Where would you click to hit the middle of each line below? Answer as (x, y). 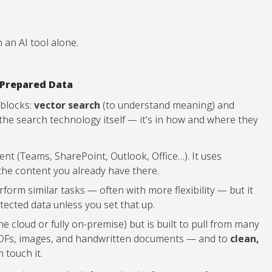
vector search (67, 105)
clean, (245, 238)
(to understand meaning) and (167, 105)
